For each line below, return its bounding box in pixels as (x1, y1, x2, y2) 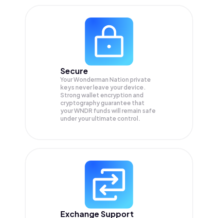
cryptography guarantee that (60, 99, 145, 107)
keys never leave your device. (60, 83, 146, 91)
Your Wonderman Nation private (60, 75, 151, 83)
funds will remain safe (93, 107, 156, 114)
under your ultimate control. (60, 114, 141, 122)
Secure (60, 65, 88, 76)
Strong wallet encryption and (60, 91, 144, 99)
